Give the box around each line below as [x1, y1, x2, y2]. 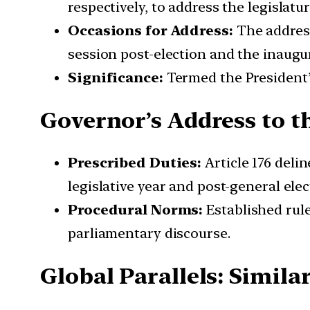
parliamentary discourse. [68, 225, 230, 242]
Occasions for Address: [68, 22, 233, 39]
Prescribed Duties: [68, 154, 202, 172]
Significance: [68, 69, 163, 86]
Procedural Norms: [68, 201, 203, 219]
